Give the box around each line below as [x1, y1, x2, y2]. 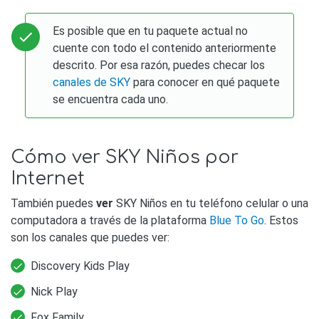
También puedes [11, 196, 96, 210]
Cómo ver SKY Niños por [11, 147, 239, 167]
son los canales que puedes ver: [11, 230, 169, 244]
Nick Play [31, 284, 78, 298]
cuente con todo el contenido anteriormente [53, 41, 277, 55]
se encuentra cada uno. [53, 92, 169, 106]
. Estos [264, 213, 298, 227]
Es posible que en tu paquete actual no [53, 23, 249, 38]
